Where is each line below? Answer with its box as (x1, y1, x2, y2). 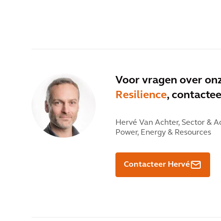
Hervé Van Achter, (115, 119, 180, 127)
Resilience (115, 90, 167, 102)
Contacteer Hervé (124, 161, 190, 169)
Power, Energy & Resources (115, 129, 211, 137)
